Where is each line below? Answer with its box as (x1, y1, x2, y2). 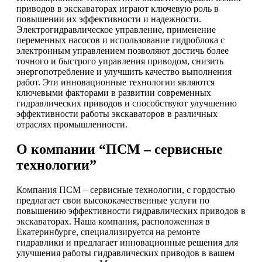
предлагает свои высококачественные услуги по (16, 195, 209, 206)
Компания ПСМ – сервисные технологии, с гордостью (16, 185, 235, 195)
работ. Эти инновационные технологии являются (16, 77, 215, 88)
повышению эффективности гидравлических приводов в (16, 206, 246, 216)
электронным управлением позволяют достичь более (16, 46, 229, 56)
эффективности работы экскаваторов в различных (16, 109, 218, 119)
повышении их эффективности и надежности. (16, 14, 201, 25)
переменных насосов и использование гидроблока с (16, 35, 225, 46)
